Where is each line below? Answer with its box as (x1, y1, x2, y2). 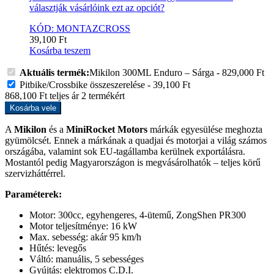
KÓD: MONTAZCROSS (29, 23, 130, 34)
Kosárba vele (10, 103, 56, 113)
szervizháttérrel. (5, 168, 65, 179)
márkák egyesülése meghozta (147, 124, 262, 135)
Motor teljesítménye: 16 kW (29, 220, 137, 231)
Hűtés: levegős (29, 242, 86, 253)
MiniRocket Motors (66, 124, 147, 135)
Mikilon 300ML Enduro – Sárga (89, 67, 214, 78)
